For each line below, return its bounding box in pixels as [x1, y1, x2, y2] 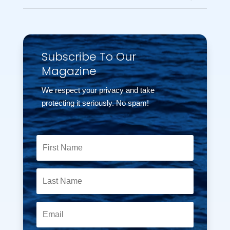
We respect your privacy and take [42, 85, 155, 94]
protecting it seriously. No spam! [42, 98, 149, 107]
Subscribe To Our [42, 48, 137, 65]
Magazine [42, 63, 97, 79]
